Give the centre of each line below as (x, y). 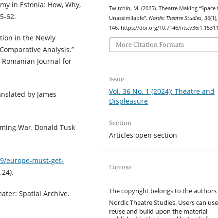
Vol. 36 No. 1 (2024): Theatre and (162, 91)
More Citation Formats (150, 45)
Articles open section (143, 135)
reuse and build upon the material (158, 212)
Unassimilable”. (129, 18)
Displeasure (129, 101)
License (121, 167)
